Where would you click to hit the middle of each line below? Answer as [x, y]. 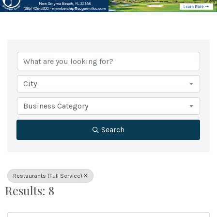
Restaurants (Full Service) [48, 176]
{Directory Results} [87, 46]
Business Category [56, 106]
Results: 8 [30, 191]
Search [113, 130]
